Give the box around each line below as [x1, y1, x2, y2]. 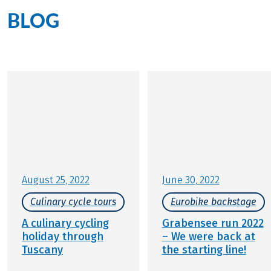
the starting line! [162, 243, 246, 257]
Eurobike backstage [170, 196, 256, 208]
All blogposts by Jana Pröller [7, 32, 145, 46]
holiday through [22, 230, 103, 244]
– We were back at [162, 230, 255, 244]
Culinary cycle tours [30, 196, 116, 208]
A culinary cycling [22, 217, 109, 230]
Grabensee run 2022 [162, 217, 264, 230]
